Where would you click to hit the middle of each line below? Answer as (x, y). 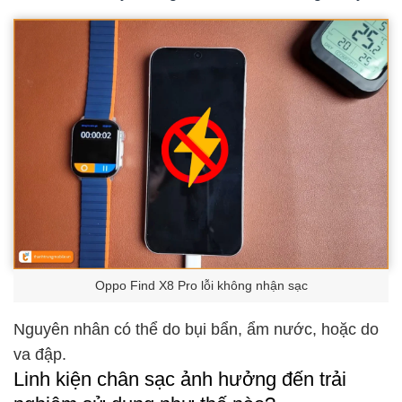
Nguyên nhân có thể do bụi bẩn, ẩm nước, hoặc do (196, 330)
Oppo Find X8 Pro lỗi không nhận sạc (201, 286)
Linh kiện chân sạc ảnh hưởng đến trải (180, 380)
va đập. (40, 355)
